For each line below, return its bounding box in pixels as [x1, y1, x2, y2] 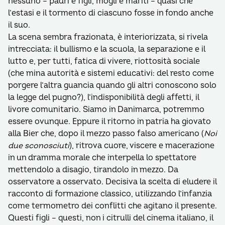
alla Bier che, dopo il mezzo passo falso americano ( [8, 129, 204, 139]
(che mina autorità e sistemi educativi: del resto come [8, 68, 214, 78]
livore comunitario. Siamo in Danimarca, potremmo [8, 104, 204, 115]
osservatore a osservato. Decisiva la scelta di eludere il [8, 177, 217, 187]
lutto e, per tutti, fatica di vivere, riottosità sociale [8, 56, 200, 66]
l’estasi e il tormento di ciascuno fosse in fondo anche [8, 8, 213, 18]
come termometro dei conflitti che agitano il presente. [8, 201, 217, 211]
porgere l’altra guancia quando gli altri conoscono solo [8, 80, 216, 90]
